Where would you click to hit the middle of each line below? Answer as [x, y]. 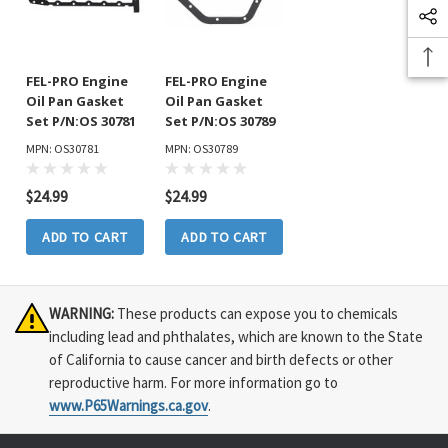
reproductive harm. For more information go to [193, 383]
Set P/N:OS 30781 [80, 121]
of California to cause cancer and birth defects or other [221, 360]
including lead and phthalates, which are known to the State [236, 337]
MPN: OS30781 [62, 149]
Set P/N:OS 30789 [219, 121]
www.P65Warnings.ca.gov [128, 406]
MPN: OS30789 [201, 149]
